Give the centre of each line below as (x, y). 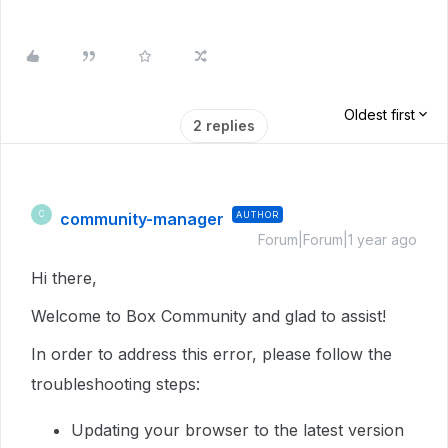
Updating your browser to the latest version (237, 429)
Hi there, (66, 277)
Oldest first (379, 114)
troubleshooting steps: (118, 383)
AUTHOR (257, 214)
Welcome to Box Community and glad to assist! (211, 315)
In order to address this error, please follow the (211, 353)
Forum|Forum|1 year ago (337, 239)
